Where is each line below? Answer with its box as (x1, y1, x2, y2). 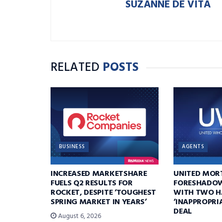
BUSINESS (59, 142, 85, 151)
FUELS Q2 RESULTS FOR (51, 176, 133, 190)
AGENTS (182, 142, 204, 151)
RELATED (51, 57, 100, 78)
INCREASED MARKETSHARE (51, 167, 147, 180)
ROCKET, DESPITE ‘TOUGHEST (51, 186, 156, 199)
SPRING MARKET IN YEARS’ (51, 195, 147, 209)
